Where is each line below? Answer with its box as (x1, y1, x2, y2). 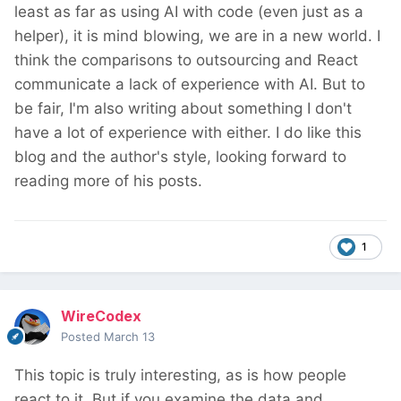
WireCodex (61, 307, 141, 326)
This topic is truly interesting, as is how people (14, 366, 346, 385)
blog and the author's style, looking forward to (14, 147, 346, 166)
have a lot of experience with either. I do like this (14, 123, 362, 141)
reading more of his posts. (14, 171, 211, 190)
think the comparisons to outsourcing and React (14, 50, 358, 69)
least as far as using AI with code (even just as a (14, 2, 363, 21)
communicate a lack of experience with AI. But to (14, 74, 365, 93)
